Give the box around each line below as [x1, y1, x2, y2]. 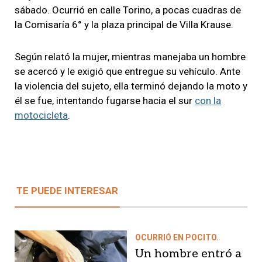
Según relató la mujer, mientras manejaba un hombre [15, 50, 246, 63]
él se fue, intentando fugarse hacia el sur [15, 94, 195, 106]
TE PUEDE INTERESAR [16, 184, 118, 196]
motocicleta [15, 109, 68, 121]
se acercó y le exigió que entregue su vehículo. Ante [15, 65, 240, 77]
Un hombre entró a [135, 246, 242, 261]
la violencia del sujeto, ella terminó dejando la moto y [15, 80, 247, 92]
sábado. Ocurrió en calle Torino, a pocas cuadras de [15, 4, 241, 16]
